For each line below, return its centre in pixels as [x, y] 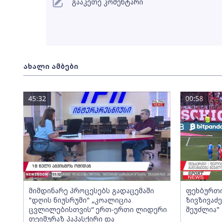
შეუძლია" [203, 209]
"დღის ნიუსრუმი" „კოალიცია [80, 200]
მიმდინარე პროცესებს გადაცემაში [91, 191]
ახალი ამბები [51, 66]
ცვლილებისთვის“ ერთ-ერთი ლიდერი [98, 209]
